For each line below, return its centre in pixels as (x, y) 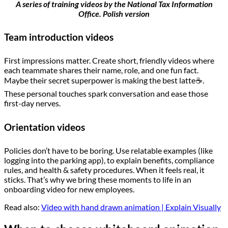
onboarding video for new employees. (69, 189)
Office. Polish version (114, 13)
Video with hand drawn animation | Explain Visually (131, 207)
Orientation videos (45, 127)
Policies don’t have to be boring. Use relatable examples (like (108, 150)
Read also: (23, 207)
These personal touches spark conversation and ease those (106, 94)
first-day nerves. (32, 103)
